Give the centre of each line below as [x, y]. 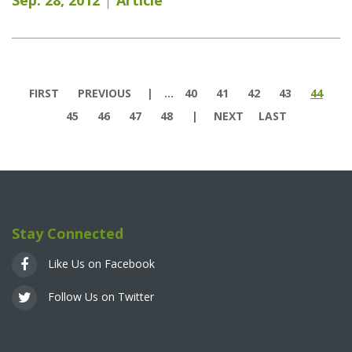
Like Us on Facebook [100, 263]
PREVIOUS [104, 93]
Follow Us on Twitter [99, 296]
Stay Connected [68, 234]
